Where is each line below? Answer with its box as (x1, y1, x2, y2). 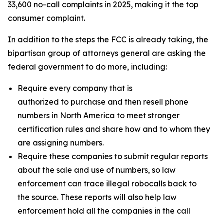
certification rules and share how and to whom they (18, 124, 210, 134)
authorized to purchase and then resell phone (18, 97, 188, 107)
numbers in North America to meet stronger (18, 110, 180, 120)
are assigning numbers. (18, 138, 104, 147)
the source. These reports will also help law (18, 192, 177, 202)
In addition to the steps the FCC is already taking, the (8, 35, 208, 44)
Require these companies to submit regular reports (18, 151, 208, 161)
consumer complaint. (8, 13, 85, 23)
